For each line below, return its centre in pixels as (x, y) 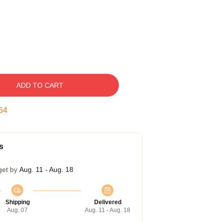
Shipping (17, 202)
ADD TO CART (40, 85)
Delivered (108, 202)
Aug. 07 (17, 210)
